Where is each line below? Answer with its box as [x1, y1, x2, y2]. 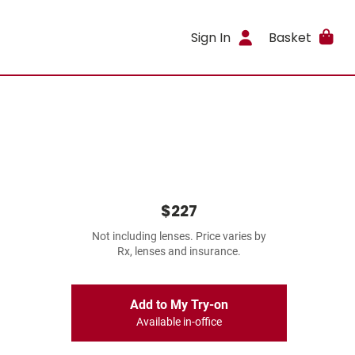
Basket [268, 28, 311, 47]
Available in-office [136, 315, 222, 329]
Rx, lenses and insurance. [117, 245, 241, 258]
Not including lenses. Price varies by [92, 230, 266, 243]
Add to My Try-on [130, 297, 228, 312]
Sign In [191, 28, 231, 47]
